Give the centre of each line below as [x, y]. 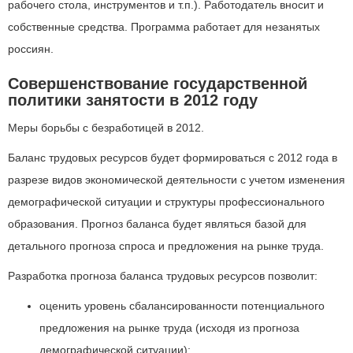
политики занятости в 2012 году [133, 100]
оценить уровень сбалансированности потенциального [182, 306]
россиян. [31, 49]
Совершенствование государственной [158, 84]
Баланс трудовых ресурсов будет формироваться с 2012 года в [173, 158]
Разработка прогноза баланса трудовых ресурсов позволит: [163, 276]
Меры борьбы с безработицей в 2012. [106, 128]
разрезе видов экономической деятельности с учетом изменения [176, 180]
